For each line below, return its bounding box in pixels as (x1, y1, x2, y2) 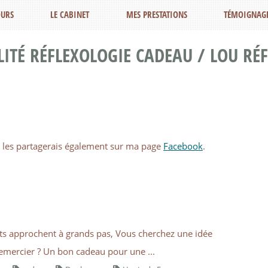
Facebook (163, 139, 203, 152)
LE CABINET (50, 8, 90, 20)
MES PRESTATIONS (126, 8, 187, 20)
